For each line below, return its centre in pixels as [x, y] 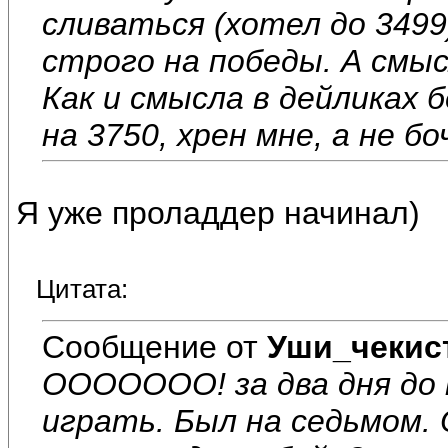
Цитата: [82, 289]
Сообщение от [154, 346]
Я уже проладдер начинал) [218, 213]
